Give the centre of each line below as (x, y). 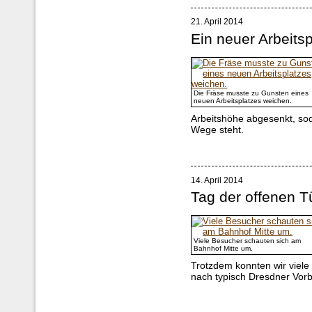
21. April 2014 (217, 22)
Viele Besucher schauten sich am (248, 241)
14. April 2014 (217, 181)
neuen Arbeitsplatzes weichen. (243, 100)
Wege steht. (218, 129)
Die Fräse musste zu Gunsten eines (251, 93)
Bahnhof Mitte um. (224, 249)
